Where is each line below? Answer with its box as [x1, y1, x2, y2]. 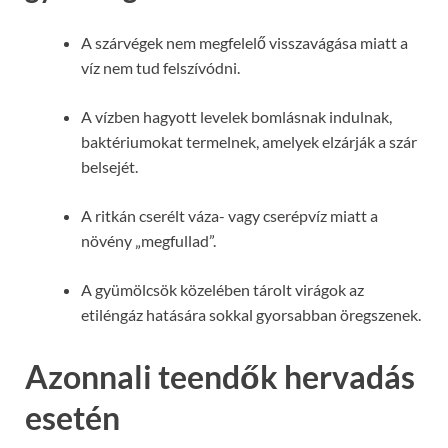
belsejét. [81, 157, 138, 177]
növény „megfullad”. [81, 231, 216, 251]
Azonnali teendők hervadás [25, 356, 415, 396]
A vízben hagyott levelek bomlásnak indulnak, [81, 107, 392, 127]
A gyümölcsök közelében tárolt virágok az [81, 280, 364, 300]
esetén [25, 397, 120, 437]
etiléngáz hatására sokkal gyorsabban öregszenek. [81, 305, 421, 325]
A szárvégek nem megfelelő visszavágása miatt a [81, 33, 408, 53]
